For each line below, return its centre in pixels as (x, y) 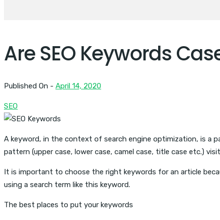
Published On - (30, 86)
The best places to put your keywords (69, 205)
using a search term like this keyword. (67, 184)
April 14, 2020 (78, 86)
